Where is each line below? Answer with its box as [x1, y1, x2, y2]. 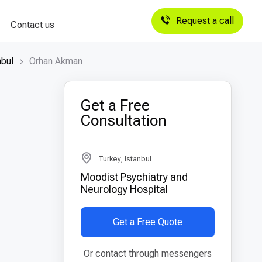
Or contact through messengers [83, 248, 212, 259]
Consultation [80, 112, 167, 129]
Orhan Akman [29, 56, 82, 67]
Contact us [10, 19, 54, 30]
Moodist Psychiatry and [80, 171, 188, 183]
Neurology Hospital [80, 183, 168, 195]
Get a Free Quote [112, 216, 182, 227]
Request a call [176, 15, 234, 26]
